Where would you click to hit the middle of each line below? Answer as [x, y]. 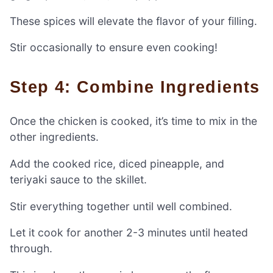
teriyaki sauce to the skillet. [78, 179]
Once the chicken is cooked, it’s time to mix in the [133, 121]
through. [31, 249]
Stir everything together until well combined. [121, 206]
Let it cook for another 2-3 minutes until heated [129, 233]
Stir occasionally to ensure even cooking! [114, 48]
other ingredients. [54, 137]
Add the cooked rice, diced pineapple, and [117, 163]
